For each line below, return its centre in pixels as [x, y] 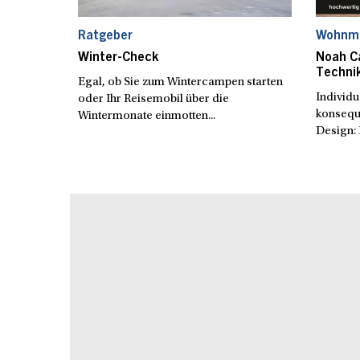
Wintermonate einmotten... [146, 116]
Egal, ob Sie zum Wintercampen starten [180, 82]
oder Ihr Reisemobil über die [153, 99]
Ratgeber [105, 36]
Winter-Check [118, 57]
